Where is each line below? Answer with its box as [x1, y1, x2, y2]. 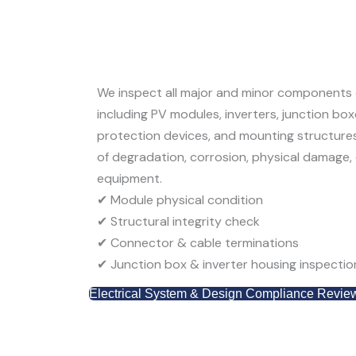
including [97, 105, 151, 122]
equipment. [97, 169, 162, 187]
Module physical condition [107, 191, 263, 208]
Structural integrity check [107, 212, 260, 230]
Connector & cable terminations [107, 234, 299, 251]
